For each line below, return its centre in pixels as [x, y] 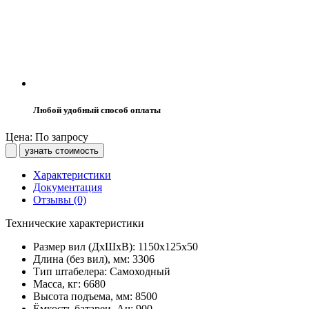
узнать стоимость [62, 151]
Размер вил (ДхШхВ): [86, 247]
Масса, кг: [58, 284]
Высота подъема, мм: [84, 297]
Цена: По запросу [47, 137]
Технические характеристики [75, 223]
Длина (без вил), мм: [83, 259]
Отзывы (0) [60, 200]
